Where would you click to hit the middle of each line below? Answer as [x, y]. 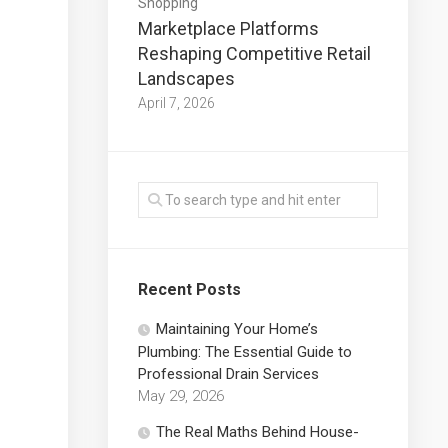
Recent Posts [189, 289]
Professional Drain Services [228, 373]
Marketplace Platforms [228, 28]
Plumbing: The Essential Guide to [245, 351]
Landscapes [186, 78]
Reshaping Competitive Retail [254, 53]
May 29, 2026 [181, 395]
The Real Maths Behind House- [257, 431]
